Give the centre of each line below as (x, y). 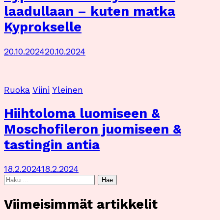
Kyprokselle (43, 27)
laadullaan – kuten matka (90, 12)
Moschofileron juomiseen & (93, 129)
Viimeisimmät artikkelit (81, 204)
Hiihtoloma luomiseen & (82, 114)
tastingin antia (52, 145)
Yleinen (68, 89)
